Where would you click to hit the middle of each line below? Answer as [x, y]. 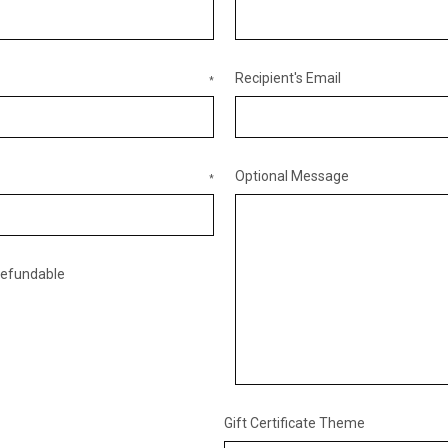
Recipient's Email [287, 78]
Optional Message [291, 176]
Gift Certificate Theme [294, 423]
